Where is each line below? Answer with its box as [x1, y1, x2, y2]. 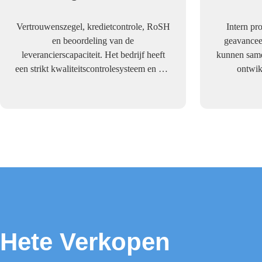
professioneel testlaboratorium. [37, 78, 149, 88]
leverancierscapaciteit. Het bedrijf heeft [21, 50, 165, 60]
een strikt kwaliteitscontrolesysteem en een [15, 64, 171, 74]
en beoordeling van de [52, 36, 134, 46]
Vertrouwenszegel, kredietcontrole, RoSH [16, 22, 170, 32]
